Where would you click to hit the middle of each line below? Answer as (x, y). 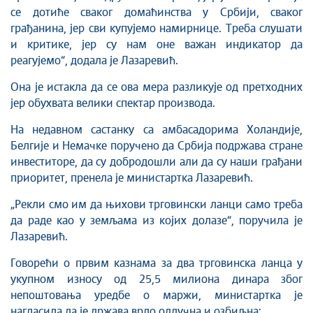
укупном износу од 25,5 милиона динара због (156, 279)
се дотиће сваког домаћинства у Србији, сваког (156, 13)
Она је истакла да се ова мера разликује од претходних (156, 87)
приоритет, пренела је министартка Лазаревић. (132, 178)
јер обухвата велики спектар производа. (113, 103)
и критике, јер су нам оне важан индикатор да (156, 45)
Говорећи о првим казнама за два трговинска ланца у (156, 263)
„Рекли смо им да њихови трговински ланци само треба (156, 205)
